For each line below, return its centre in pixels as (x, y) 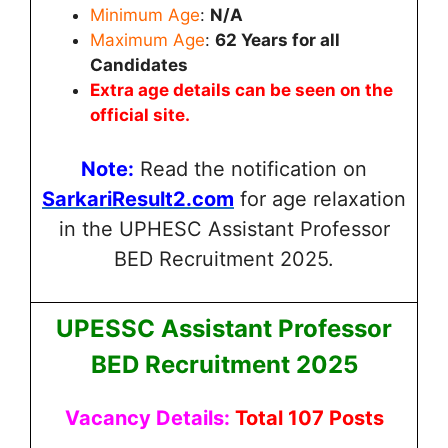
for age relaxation (320, 198)
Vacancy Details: (149, 418)
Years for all (288, 40)
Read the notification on (250, 168)
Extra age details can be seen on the (241, 90)
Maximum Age (147, 40)
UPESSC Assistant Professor (224, 328)
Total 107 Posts (309, 418)
